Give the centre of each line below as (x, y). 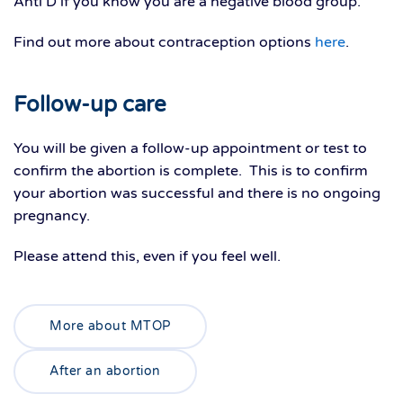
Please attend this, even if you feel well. (147, 257)
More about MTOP (110, 327)
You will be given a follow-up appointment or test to (190, 149)
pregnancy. (52, 216)
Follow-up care (90, 105)
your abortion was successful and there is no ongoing (197, 194)
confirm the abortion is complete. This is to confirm (191, 171)
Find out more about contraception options (164, 43)
